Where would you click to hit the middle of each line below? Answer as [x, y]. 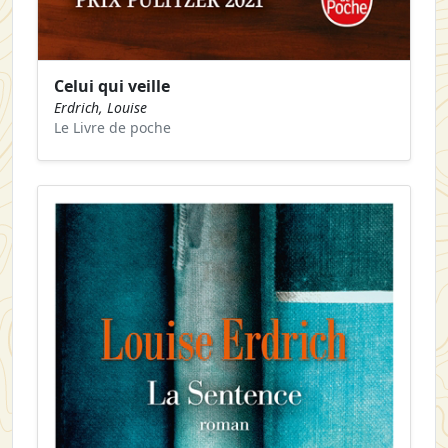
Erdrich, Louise [100, 107]
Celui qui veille [112, 85]
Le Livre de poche [112, 127]
